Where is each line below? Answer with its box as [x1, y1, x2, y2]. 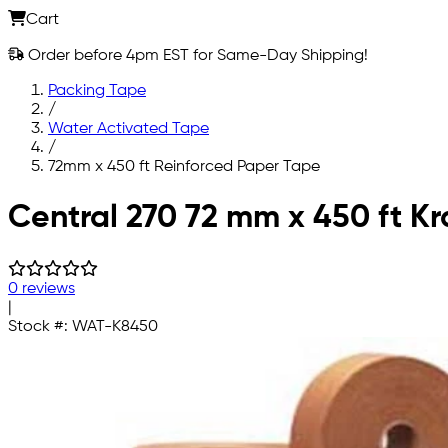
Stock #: [8, 318, 72, 335]
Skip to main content [7, 192, 159, 209]
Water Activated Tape [48, 120, 209, 137]
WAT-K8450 [72, 318, 158, 335]
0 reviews [8, 280, 75, 297]
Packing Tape [48, 82, 146, 99]
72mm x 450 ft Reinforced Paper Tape [48, 158, 320, 175]
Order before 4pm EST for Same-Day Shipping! [24, 47, 368, 64]
